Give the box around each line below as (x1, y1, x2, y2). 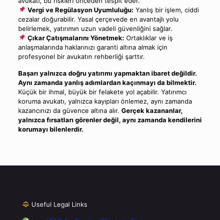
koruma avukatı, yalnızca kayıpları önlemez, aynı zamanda (18, 97, 192, 105)
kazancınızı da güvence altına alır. (18, 106, 121, 114)
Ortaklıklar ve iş (124, 33, 173, 42)
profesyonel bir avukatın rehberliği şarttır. (18, 52, 145, 60)
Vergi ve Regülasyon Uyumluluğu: (27, 5, 134, 14)
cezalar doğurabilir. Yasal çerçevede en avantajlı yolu (18, 15, 179, 23)
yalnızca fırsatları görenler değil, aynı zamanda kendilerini (18, 115, 202, 124)
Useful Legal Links (29, 200, 87, 208)
